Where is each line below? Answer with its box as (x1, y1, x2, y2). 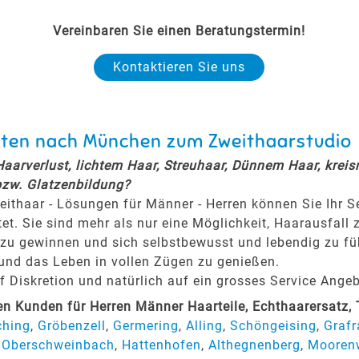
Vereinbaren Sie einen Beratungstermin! (53, 22, 306, 38)
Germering (112, 317, 179, 333)
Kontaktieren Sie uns (113, 58, 246, 75)
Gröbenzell (37, 317, 106, 333)
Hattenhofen (121, 337, 201, 353)
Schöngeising (229, 317, 317, 333)
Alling (185, 317, 223, 333)
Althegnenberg (208, 337, 301, 353)
